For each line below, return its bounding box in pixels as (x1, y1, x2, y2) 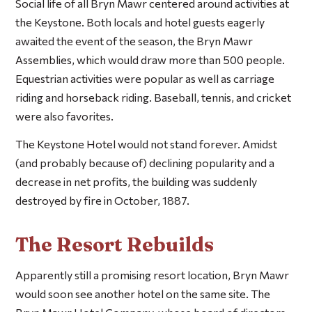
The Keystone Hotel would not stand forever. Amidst (15, 137, 278, 151)
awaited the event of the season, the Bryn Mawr (15, 33, 253, 47)
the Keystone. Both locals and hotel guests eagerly (15, 15, 265, 29)
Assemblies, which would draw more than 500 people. (15, 52, 286, 66)
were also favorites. (15, 109, 114, 123)
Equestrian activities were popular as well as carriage (15, 71, 275, 85)
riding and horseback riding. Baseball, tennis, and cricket (15, 90, 292, 104)
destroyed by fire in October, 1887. (15, 194, 190, 208)
